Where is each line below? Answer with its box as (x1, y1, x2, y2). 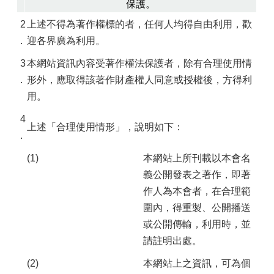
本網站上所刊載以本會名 (143, 153, 251, 163)
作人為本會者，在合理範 (143, 186, 251, 196)
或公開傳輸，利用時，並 (143, 219, 251, 229)
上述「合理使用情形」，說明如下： (27, 122, 183, 132)
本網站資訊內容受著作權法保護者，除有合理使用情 (27, 58, 252, 68)
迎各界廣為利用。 (27, 35, 105, 46)
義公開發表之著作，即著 (143, 169, 251, 180)
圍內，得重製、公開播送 (143, 202, 251, 213)
